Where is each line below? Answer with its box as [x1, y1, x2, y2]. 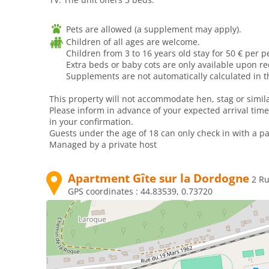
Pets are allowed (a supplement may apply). [64, 23, 241, 35]
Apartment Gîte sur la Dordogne [68, 170, 249, 186]
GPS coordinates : [68, 185, 141, 197]
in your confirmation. [49, 115, 133, 127]
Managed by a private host [49, 138, 157, 150]
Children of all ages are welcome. [66, 35, 200, 47]
